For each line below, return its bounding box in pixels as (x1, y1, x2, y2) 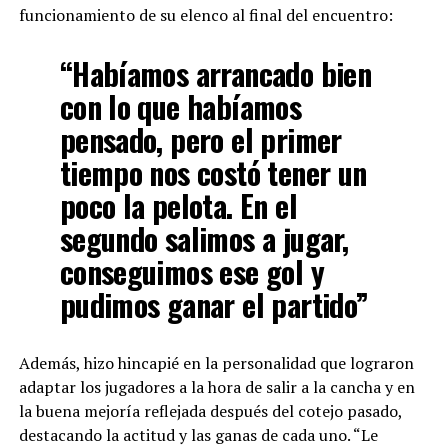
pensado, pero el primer (59, 117, 342, 162)
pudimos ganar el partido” (59, 282, 369, 327)
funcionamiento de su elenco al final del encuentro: (18, 4, 393, 26)
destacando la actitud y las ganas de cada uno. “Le (18, 424, 378, 446)
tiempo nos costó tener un (59, 150, 367, 195)
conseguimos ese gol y (59, 249, 324, 294)
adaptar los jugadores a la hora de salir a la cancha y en (18, 376, 415, 398)
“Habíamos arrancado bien (59, 51, 372, 96)
